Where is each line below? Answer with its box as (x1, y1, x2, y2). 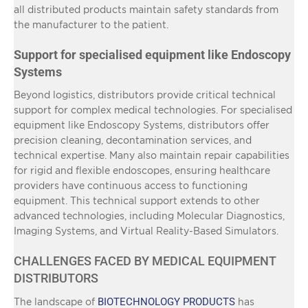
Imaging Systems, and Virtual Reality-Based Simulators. (14, 225, 278, 236)
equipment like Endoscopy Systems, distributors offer (14, 119, 269, 130)
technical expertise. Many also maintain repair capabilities (14, 149, 289, 160)
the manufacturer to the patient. (14, 19, 168, 30)
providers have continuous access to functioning (14, 179, 247, 190)
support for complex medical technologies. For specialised (14, 104, 292, 115)
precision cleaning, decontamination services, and (14, 134, 252, 145)
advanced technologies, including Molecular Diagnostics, (14, 210, 285, 221)
